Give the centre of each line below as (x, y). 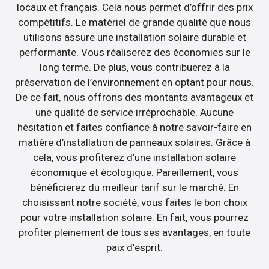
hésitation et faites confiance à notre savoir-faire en (134, 127)
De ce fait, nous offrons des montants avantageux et (134, 97)
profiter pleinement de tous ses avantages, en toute (134, 232)
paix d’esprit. (134, 247)
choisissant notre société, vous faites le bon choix (134, 202)
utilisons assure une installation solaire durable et (134, 37)
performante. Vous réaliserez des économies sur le (134, 52)
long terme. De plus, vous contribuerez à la (134, 67)
